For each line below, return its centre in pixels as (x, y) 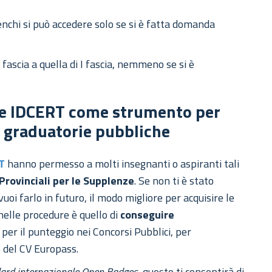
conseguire (148, 215)
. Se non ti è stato (174, 181)
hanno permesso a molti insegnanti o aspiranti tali (122, 164)
